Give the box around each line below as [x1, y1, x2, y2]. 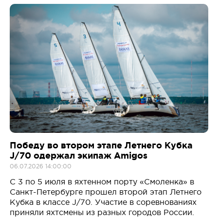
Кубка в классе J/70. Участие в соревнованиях [10, 198, 197, 207]
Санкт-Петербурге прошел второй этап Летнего [10, 187, 201, 197]
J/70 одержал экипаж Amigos [10, 150, 147, 161]
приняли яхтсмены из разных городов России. [10, 208, 194, 217]
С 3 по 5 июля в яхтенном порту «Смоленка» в [10, 177, 194, 186]
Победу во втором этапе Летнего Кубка [10, 140, 193, 150]
